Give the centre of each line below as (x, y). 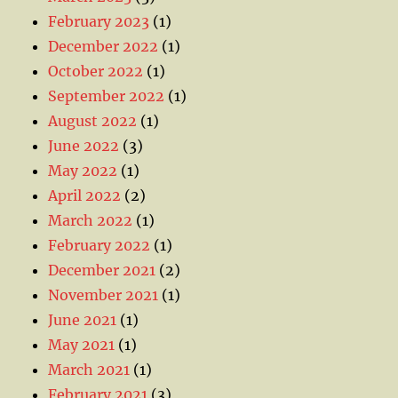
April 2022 (85, 195)
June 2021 (83, 319)
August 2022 (93, 120)
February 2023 (99, 21)
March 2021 (89, 369)
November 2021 (103, 295)
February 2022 (99, 245)
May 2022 (83, 170)
